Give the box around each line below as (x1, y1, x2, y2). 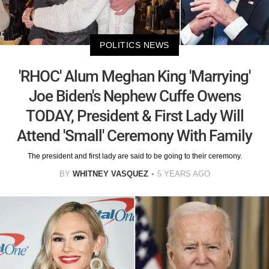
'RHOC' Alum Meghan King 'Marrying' (19, 67, 250, 85)
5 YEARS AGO (157, 169, 210, 178)
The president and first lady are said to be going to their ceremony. (27, 151, 242, 160)
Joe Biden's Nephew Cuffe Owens (28, 86, 241, 105)
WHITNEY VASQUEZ (72, 169, 148, 178)
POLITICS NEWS (100, 40, 169, 50)
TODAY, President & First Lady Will (25, 106, 244, 125)
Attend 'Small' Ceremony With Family (17, 126, 252, 145)
